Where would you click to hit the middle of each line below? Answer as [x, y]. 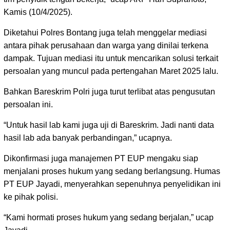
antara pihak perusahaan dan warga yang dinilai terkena [106, 46]
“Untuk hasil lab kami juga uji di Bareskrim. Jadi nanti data [109, 125]
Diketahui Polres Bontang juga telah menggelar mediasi [105, 33]
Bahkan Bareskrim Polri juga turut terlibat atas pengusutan [109, 92]
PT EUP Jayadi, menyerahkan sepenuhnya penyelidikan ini [112, 184]
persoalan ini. [28, 105]
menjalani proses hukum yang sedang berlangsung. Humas [112, 171]
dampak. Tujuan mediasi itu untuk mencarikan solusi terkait [111, 59]
